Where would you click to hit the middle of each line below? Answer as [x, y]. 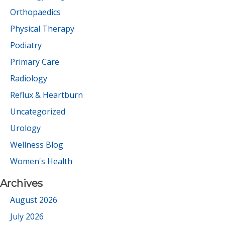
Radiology [29, 78]
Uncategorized [38, 111]
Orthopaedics [35, 12]
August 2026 [34, 200]
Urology [25, 128]
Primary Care [35, 62]
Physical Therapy [42, 29]
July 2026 [27, 216]
